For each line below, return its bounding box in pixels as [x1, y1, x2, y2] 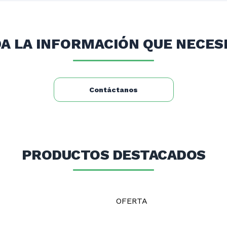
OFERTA [116, 196, 147, 206]
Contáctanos [89, 86, 138, 94]
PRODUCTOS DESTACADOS [21, 146, 206, 163]
